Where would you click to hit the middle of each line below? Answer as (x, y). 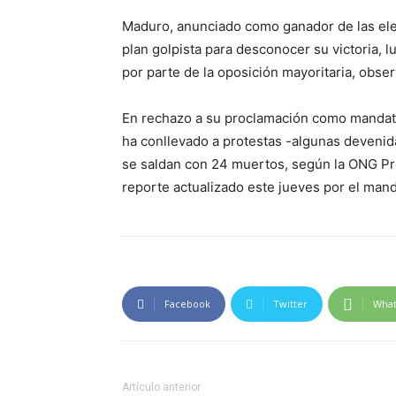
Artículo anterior (161, 388)
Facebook (187, 304)
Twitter (290, 304)
